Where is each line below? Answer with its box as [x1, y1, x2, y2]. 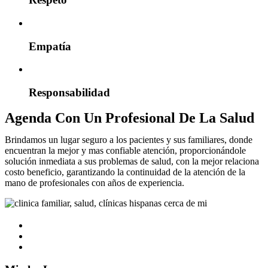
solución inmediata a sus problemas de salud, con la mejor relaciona [5, 156, 259, 166]
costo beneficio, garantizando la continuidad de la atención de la [5, 166, 245, 177]
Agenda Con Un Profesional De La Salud [5, 109, 254, 126]
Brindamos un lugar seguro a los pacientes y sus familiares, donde [5, 134, 252, 145]
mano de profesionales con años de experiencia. [5, 177, 184, 188]
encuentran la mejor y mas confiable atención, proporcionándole [5, 145, 246, 156]
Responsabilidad [29, 86, 110, 99]
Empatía [29, 39, 71, 53]
